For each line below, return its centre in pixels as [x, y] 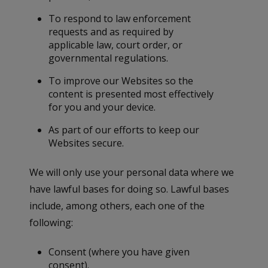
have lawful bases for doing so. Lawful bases [130, 189]
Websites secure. [86, 143]
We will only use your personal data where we [132, 173]
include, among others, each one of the [117, 206]
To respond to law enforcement [120, 19]
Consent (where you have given [119, 252]
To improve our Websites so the [121, 81]
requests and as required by [111, 32]
